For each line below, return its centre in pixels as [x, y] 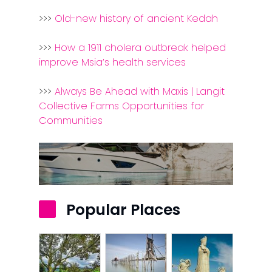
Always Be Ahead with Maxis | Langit [140, 92]
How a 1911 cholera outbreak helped [141, 48]
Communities [71, 121]
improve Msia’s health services [113, 63]
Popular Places [124, 210]
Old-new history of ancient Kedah [137, 19]
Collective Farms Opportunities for [122, 106]
